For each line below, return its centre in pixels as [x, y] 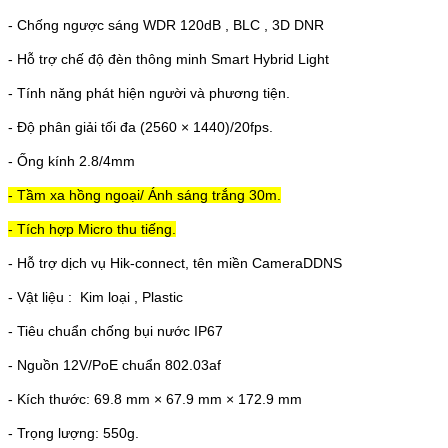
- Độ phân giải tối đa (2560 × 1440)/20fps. [140, 126]
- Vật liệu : [40, 296]
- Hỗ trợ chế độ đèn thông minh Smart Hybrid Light [168, 58]
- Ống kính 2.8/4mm [71, 160]
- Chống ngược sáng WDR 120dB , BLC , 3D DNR [166, 24]
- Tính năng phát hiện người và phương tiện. [149, 92]
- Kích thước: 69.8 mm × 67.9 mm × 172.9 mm [155, 398]
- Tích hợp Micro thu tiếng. [92, 228]
